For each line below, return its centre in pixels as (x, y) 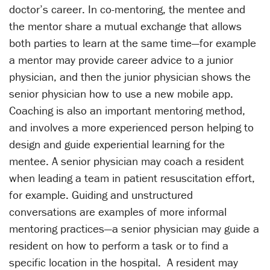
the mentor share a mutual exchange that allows (125, 26)
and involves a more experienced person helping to (131, 127)
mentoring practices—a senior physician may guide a (134, 229)
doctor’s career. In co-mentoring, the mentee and (127, 9)
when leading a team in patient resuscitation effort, (132, 178)
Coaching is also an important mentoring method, (127, 111)
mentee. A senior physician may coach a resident (127, 161)
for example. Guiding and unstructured (101, 195)
